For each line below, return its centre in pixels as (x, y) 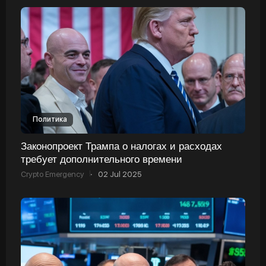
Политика (50, 119)
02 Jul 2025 (120, 174)
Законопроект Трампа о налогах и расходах (121, 145)
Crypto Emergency (53, 174)
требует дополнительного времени (102, 159)
